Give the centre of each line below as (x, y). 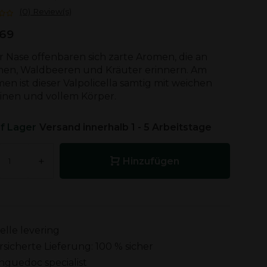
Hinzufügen (151, 161)
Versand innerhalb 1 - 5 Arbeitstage (125, 127)
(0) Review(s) (46, 11)
